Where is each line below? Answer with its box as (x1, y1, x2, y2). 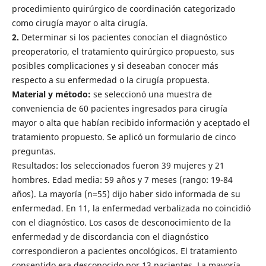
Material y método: (11, 88, 91, 100)
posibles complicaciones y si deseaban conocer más (11, 59, 218, 71)
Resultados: (11, 159, 58, 171)
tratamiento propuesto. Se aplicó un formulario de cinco (11, 131, 236, 142)
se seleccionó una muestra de (90, 88, 212, 100)
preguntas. (11, 145, 56, 157)
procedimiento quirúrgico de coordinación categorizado (11, 2, 235, 14)
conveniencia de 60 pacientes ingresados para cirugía (11, 102, 227, 114)
